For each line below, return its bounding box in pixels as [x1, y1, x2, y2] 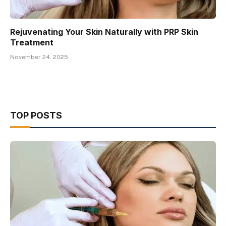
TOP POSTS [10, 109, 62, 121]
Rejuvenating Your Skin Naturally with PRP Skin [10, 26, 198, 37]
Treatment [10, 37, 53, 47]
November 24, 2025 [10, 53, 68, 61]
